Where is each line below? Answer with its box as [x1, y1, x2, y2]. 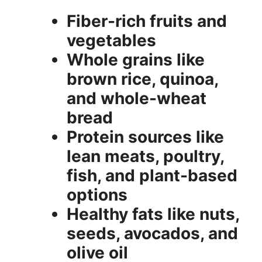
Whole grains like [67, 49, 205, 70]
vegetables [67, 30, 156, 50]
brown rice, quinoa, [67, 68, 218, 89]
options [67, 184, 127, 205]
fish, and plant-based [67, 165, 237, 185]
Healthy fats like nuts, [67, 204, 239, 224]
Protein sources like [67, 126, 224, 147]
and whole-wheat [67, 88, 206, 108]
